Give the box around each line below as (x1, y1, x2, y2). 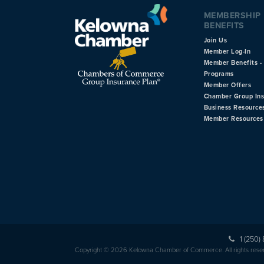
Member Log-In (203, 47, 251, 55)
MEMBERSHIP (203, 10, 261, 21)
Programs (203, 70, 234, 78)
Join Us (203, 36, 227, 44)
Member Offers (203, 81, 252, 89)
